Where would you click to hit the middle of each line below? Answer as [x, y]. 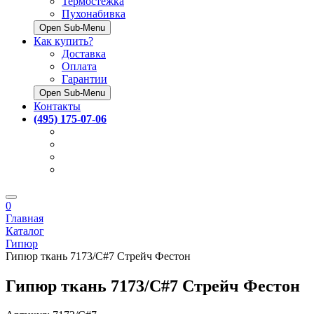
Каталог [25, 231]
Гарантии [84, 78]
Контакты [57, 106]
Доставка [84, 53]
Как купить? [63, 41]
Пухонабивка [94, 13]
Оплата [79, 66]
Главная [25, 218]
